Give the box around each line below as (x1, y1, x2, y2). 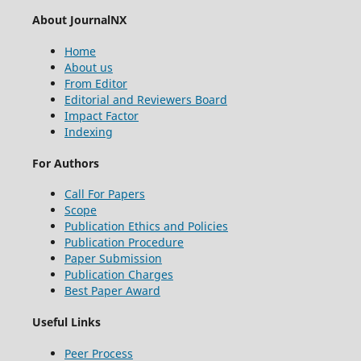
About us (64, 60, 113, 76)
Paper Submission (64, 251, 162, 267)
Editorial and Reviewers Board (64, 92, 227, 108)
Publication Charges (64, 267, 173, 283)
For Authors (31, 155, 99, 171)
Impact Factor (64, 108, 139, 124)
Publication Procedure (64, 234, 184, 251)
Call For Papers (64, 186, 145, 202)
